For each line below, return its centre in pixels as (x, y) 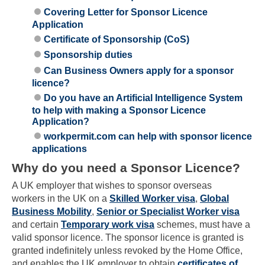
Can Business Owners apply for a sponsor (139, 71)
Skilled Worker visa (152, 199)
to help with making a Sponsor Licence (119, 110)
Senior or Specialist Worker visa (168, 212)
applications (60, 148)
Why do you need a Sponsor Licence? (126, 168)
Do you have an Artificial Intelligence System (143, 98)
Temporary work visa (108, 225)
